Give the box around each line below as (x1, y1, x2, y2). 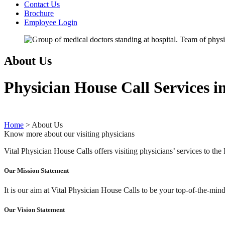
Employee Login (24, 18, 77, 27)
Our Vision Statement (4, 206, 65, 214)
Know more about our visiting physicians (4, 129, 135, 138)
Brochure (24, 9, 54, 18)
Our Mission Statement (4, 166, 69, 174)
